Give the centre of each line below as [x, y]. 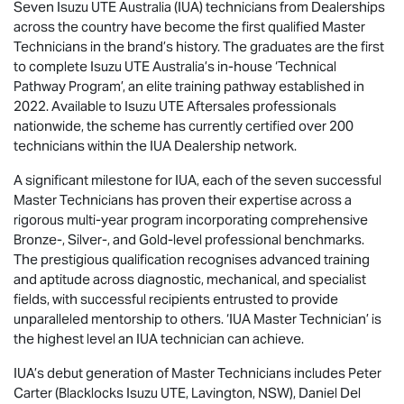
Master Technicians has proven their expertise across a [183, 199]
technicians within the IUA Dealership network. [155, 145]
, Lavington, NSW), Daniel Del [273, 392]
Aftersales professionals [260, 106]
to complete [52, 66]
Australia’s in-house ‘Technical [243, 66]
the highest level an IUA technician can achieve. [159, 338]
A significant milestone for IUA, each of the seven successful [197, 179]
